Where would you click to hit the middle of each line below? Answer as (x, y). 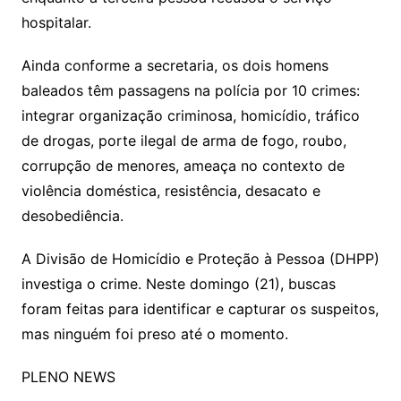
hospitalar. (56, 23)
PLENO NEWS (68, 377)
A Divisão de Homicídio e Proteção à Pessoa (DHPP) (200, 259)
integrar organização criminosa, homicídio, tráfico (190, 116)
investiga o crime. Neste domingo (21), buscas (178, 284)
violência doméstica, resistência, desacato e (171, 191)
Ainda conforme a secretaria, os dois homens (175, 66)
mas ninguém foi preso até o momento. (154, 334)
